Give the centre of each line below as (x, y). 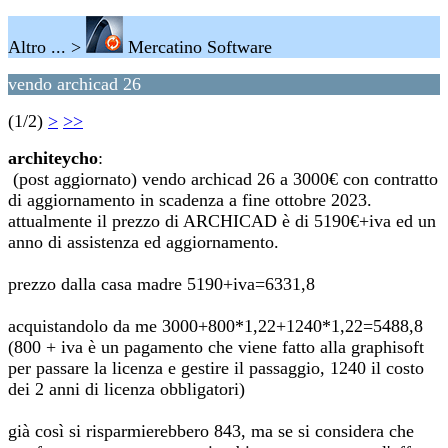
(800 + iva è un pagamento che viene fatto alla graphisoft (216, 347)
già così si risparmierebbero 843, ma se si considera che (211, 431)
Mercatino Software (197, 47)
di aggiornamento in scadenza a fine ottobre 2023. (190, 200)
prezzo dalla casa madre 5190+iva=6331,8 (161, 284)
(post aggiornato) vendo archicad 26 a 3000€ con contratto (223, 179)
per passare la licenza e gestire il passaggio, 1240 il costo (216, 368)
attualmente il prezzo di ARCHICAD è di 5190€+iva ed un (222, 221)
